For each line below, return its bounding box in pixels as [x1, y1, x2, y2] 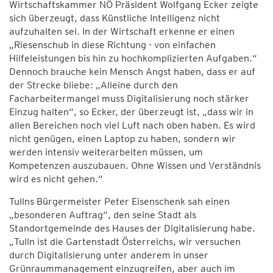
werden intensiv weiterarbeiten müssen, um [9, 146, 203, 158]
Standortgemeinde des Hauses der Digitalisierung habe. [9, 222, 255, 234]
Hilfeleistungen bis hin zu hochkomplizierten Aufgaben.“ [9, 52, 257, 64]
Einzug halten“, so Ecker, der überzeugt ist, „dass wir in [9, 106, 253, 118]
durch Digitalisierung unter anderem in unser [9, 249, 208, 261]
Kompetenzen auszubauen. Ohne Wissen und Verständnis [9, 160, 261, 171]
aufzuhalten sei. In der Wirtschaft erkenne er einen [9, 26, 235, 37]
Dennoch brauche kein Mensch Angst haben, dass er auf [9, 66, 255, 77]
